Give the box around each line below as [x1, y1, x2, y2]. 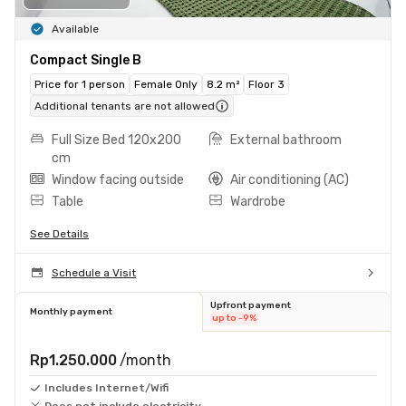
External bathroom [230, 131, 342, 148]
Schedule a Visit [52, 266, 136, 279]
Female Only [134, 77, 198, 91]
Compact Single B [30, 52, 141, 68]
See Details [30, 227, 89, 240]
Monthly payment [30, 305, 112, 317]
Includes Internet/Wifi [44, 381, 169, 394]
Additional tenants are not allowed [34, 99, 215, 112]
